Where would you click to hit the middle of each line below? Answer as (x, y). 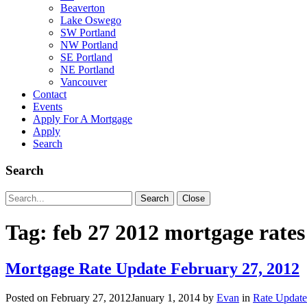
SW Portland (88, 33)
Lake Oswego (91, 21)
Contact (50, 95)
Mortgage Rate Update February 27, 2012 (152, 269)
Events (48, 107)
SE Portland (86, 58)
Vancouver (84, 82)
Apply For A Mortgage (83, 119)
